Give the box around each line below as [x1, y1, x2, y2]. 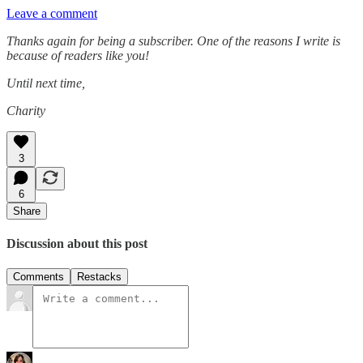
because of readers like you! [6, 48, 149, 62]
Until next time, [6, 75, 85, 90]
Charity [6, 103, 45, 117]
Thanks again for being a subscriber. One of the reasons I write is [6, 33, 340, 48]
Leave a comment [6, 6, 97, 20]
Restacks [77, 271, 122, 284]
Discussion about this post [6, 237, 147, 251]
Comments [13, 271, 64, 284]
